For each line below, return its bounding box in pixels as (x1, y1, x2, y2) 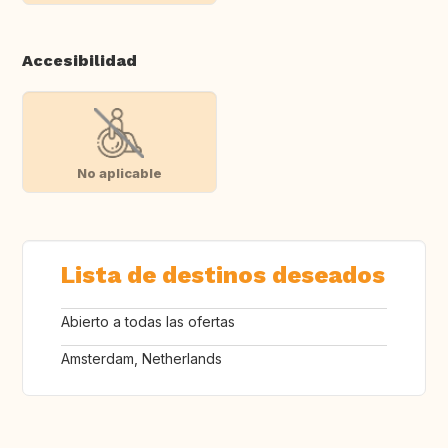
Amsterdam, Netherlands (61, 350, 222, 368)
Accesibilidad (22, 51, 137, 71)
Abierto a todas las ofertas (61, 313, 235, 331)
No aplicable (76, 164, 162, 181)
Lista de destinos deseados (61, 261, 385, 290)
